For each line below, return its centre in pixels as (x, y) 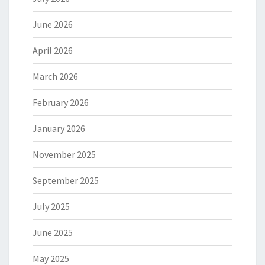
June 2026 (53, 25)
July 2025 (51, 207)
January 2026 (59, 129)
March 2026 (55, 77)
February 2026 (61, 103)
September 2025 (66, 181)
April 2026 (53, 51)
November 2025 (64, 155)
